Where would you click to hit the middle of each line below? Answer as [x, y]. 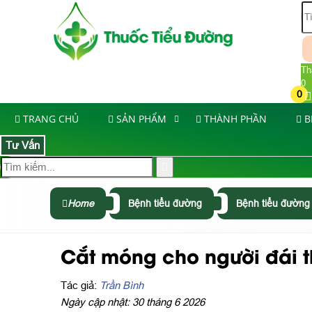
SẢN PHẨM [141, 118]
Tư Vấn [23, 145]
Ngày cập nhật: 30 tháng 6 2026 [133, 302]
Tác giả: [80, 285]
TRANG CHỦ [51, 118]
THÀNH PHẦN [235, 118]
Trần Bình [122, 285]
